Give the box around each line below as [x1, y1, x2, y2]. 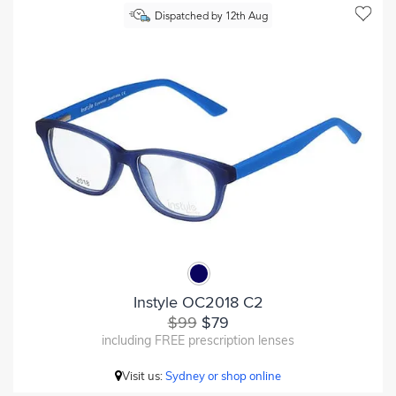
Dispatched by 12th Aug [154, 11, 268, 22]
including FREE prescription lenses [102, 331, 294, 348]
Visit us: [122, 368, 165, 383]
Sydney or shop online [165, 368, 281, 383]
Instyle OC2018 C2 [133, 292, 263, 312]
